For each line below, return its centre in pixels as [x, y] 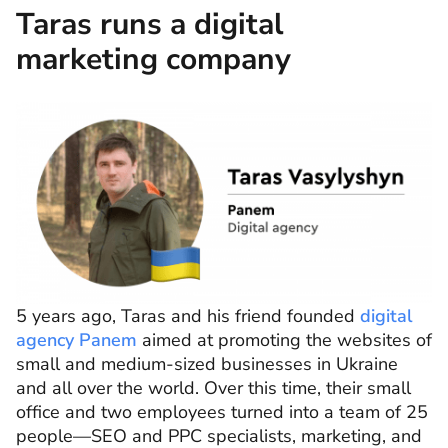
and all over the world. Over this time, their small [213, 387]
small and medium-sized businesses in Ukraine [207, 363]
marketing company [153, 60]
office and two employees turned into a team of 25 [222, 411]
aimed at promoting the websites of [284, 339]
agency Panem [76, 339]
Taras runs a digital [150, 25]
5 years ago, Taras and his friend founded [185, 315]
